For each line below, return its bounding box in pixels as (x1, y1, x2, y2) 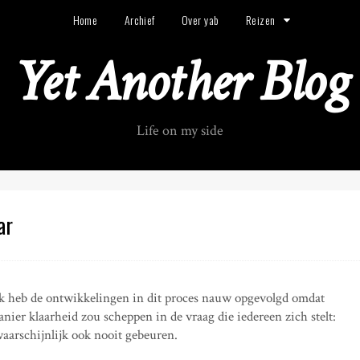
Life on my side (137, 121, 223, 140)
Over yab (182, 11, 219, 28)
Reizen (245, 11, 276, 28)
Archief (124, 11, 155, 28)
